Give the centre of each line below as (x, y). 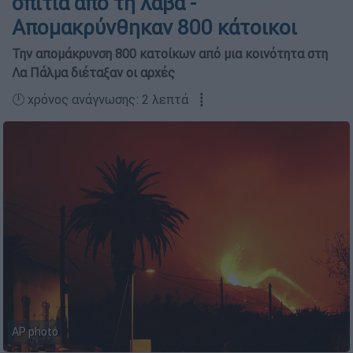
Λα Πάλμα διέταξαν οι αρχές (93, 72)
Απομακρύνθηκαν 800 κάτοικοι (154, 28)
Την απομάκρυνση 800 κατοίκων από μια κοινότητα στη (170, 54)
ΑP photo (35, 331)
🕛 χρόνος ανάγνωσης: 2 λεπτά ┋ (109, 99)
